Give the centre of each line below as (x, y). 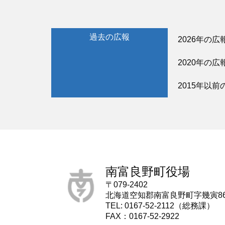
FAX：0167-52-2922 (142, 216)
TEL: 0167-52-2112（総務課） (160, 206)
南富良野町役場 (147, 172)
